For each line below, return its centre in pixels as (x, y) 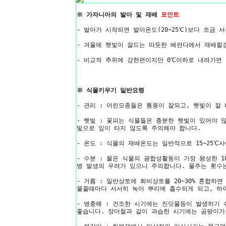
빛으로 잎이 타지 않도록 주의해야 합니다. (139, 128)
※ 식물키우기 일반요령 (110, 90)
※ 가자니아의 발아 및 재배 (119, 15)
